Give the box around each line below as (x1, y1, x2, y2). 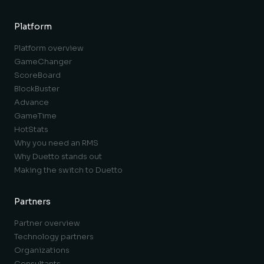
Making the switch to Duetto (14, 164, 123, 175)
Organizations (14, 245, 70, 255)
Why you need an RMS (14, 137, 98, 148)
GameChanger (14, 56, 72, 67)
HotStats (14, 124, 48, 134)
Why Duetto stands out (14, 151, 102, 161)
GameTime (14, 110, 57, 121)
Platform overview (14, 42, 84, 53)
